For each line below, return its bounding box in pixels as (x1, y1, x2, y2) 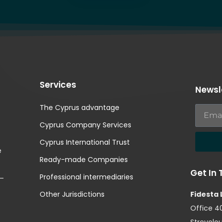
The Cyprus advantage (40, 103, 120, 113)
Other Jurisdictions (40, 189, 105, 200)
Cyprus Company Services (40, 120, 132, 130)
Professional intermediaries (40, 172, 134, 182)
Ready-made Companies (40, 155, 128, 165)
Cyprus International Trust (40, 137, 130, 148)
